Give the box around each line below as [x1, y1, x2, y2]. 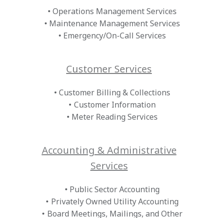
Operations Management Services [53, 6, 177, 17]
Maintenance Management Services [49, 18, 181, 29]
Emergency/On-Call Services [63, 30, 166, 41]
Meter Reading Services [72, 111, 158, 123]
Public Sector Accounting [70, 184, 160, 195]
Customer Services [66, 62, 152, 76]
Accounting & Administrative [41, 144, 177, 157]
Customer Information [73, 99, 156, 110]
